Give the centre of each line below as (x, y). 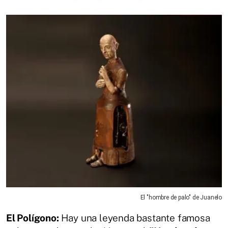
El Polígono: (34, 218)
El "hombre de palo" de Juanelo (181, 198)
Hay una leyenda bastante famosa (135, 218)
